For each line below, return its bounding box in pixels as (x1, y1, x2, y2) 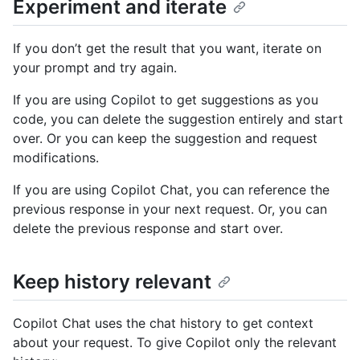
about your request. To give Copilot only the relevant (13, 334, 337, 351)
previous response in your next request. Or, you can (13, 201, 327, 218)
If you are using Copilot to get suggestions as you (13, 92, 318, 108)
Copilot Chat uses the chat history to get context (13, 315, 313, 332)
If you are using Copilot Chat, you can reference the (13, 182, 329, 198)
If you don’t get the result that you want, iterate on (13, 40, 321, 57)
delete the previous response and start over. (13, 220, 283, 237)
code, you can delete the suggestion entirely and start (13, 111, 343, 128)
